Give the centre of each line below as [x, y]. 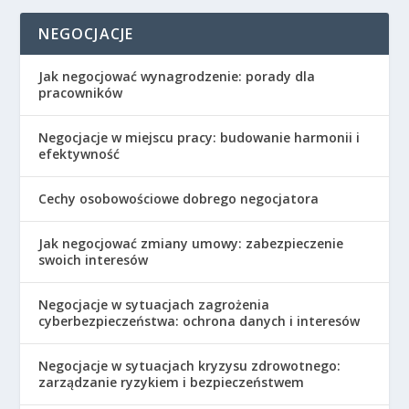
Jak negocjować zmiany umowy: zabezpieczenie [191, 243]
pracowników [81, 92]
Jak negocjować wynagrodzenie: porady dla [177, 76]
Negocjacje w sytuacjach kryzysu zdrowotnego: [190, 365]
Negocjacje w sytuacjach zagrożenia [154, 304]
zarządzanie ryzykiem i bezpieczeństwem [172, 382]
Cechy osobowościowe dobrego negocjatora [179, 198]
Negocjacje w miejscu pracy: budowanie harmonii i [199, 137]
